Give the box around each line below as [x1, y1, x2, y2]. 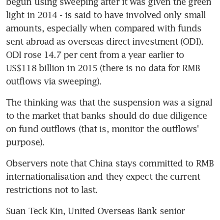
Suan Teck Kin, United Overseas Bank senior [6, 205, 185, 216]
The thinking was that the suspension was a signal [6, 96, 212, 108]
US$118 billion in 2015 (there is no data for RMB [6, 62, 200, 73]
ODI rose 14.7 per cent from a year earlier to [6, 49, 184, 60]
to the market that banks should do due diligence [6, 110, 207, 121]
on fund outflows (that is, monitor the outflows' [6, 123, 198, 134]
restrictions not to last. [6, 184, 98, 195]
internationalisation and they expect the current [6, 170, 200, 182]
